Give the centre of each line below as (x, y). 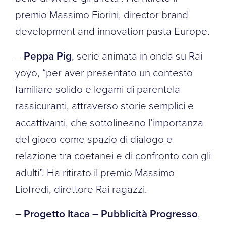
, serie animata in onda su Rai (137, 55)
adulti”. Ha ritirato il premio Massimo (95, 172)
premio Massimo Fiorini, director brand (102, 14)
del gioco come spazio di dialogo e (94, 138)
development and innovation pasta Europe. (112, 31)
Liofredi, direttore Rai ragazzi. (81, 188)
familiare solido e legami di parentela (98, 89)
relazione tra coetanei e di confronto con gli (113, 155)
